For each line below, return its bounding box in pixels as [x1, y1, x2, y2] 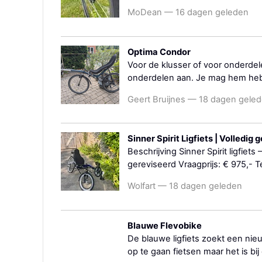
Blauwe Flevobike [127, 220, 202, 231]
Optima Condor [127, 47, 191, 58]
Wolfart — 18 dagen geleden [127, 181, 242, 192]
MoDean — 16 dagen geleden [127, 7, 249, 18]
